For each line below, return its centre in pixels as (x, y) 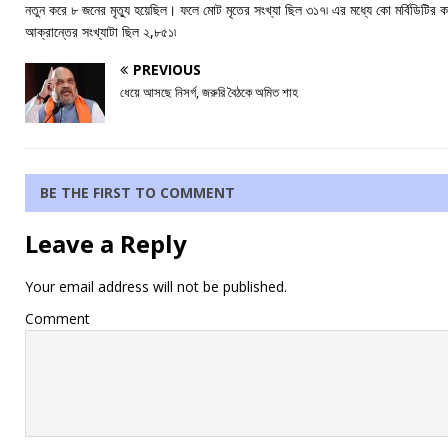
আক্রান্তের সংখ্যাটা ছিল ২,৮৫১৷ (100, 31)
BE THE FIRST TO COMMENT (137, 192)
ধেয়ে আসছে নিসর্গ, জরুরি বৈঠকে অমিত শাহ (209, 91)
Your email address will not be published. (156, 286)
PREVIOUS (167, 69)
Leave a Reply (106, 243)
